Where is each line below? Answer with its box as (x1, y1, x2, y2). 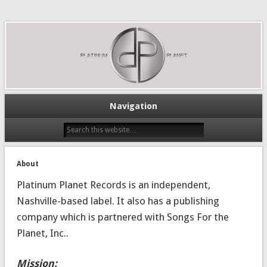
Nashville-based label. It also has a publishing (16, 194, 219, 207)
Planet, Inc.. (16, 226, 69, 239)
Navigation (110, 100, 157, 111)
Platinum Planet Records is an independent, (16, 178, 210, 191)
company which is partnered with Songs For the (16, 210, 229, 223)
